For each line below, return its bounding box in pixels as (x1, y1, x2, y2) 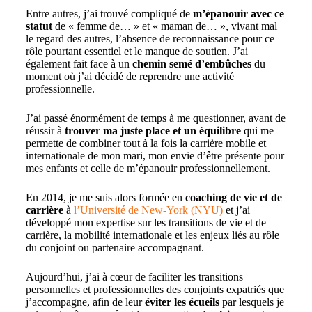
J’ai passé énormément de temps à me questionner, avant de (25, 112, 286, 125)
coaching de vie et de (182, 192, 282, 204)
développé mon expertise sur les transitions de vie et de (25, 217, 266, 229)
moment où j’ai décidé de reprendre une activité (25, 70, 234, 83)
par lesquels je (221, 296, 284, 309)
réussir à (25, 125, 65, 137)
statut (25, 20, 52, 33)
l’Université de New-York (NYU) (73, 204, 226, 217)
